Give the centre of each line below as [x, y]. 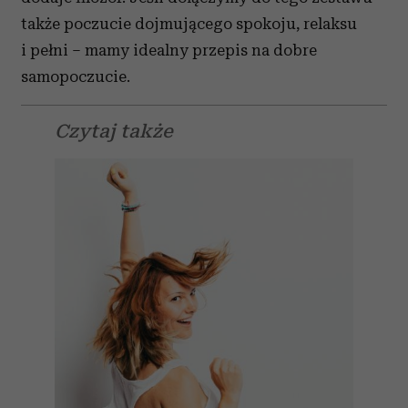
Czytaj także [114, 131]
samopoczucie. [76, 76]
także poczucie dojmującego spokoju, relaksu [189, 24]
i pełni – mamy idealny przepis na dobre [169, 50]
